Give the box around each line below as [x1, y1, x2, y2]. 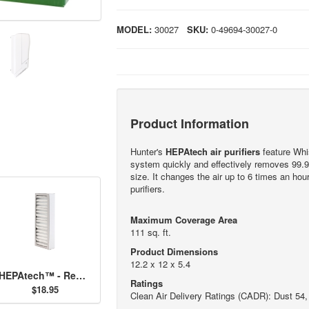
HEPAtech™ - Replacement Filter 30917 [75, 268, 86, 282]
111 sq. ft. [130, 225, 171, 239]
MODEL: [116, 22, 152, 36]
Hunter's [130, 144, 166, 158]
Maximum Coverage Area [130, 212, 237, 226]
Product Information [130, 114, 249, 132]
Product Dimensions [130, 244, 218, 258]
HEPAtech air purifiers [165, 144, 260, 158]
